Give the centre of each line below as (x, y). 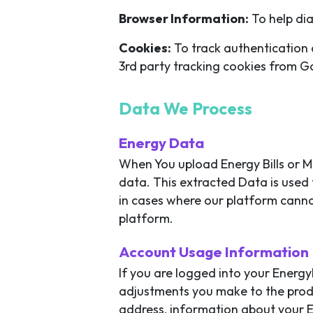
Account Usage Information (214, 252)
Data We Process (185, 108)
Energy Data (161, 143)
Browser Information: (184, 19)
